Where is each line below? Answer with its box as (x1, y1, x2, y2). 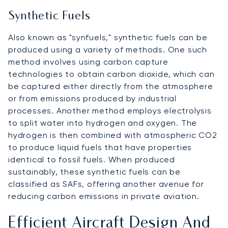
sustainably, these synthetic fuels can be (8, 166, 181, 177)
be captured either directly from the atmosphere (8, 81, 213, 91)
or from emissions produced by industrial (8, 93, 177, 103)
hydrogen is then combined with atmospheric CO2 (8, 130, 217, 140)
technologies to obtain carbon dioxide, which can (8, 69, 215, 79)
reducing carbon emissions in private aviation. (8, 191, 199, 201)
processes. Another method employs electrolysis (8, 105, 212, 116)
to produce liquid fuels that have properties (8, 142, 192, 152)
